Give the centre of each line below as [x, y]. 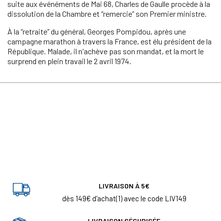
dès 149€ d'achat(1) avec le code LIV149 [124, 198]
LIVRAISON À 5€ [124, 185]
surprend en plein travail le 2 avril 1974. [69, 61]
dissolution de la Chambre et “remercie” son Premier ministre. [107, 13]
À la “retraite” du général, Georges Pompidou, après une [97, 31]
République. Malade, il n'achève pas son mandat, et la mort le [106, 51]
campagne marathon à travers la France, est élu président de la [110, 41]
